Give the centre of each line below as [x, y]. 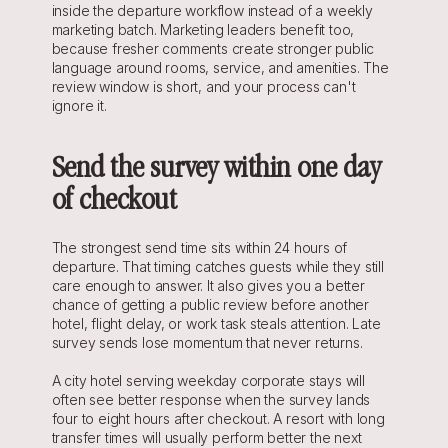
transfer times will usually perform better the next [206, 437]
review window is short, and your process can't [203, 86]
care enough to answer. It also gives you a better [208, 285]
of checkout [114, 202]
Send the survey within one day [216, 170]
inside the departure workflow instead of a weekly [212, 10]
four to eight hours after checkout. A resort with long [218, 418]
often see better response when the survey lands [211, 399]
